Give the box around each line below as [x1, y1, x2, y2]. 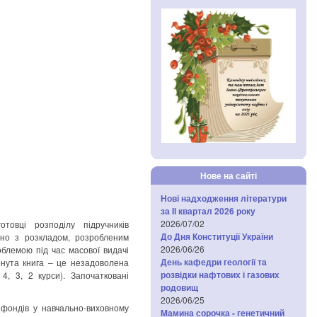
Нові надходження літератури [161, 192, 287, 204]
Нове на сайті [200, 169, 257, 182]
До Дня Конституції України [161, 230, 273, 243]
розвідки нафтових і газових [161, 268, 279, 281]
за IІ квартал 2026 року [161, 204, 255, 217]
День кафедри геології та [161, 255, 267, 268]
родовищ [161, 281, 198, 294]
